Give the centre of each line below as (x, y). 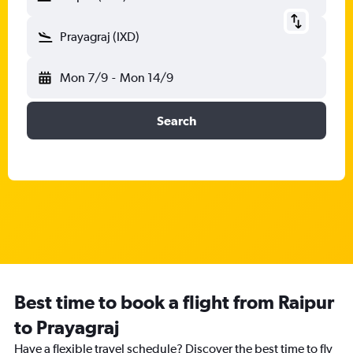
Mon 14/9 (146, 78)
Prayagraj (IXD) (100, 37)
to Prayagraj (67, 327)
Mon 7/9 (84, 78)
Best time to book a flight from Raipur (174, 302)
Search (176, 121)
